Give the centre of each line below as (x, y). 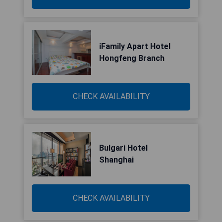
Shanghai (116, 160)
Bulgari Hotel (123, 148)
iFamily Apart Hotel (135, 46)
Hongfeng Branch (132, 58)
